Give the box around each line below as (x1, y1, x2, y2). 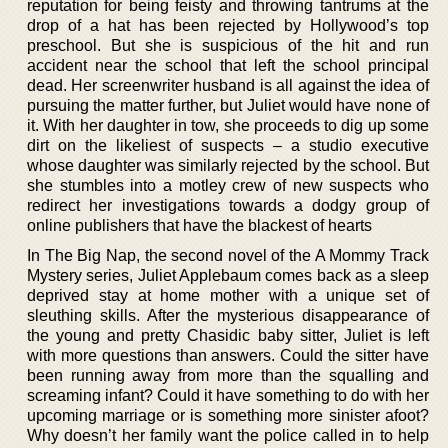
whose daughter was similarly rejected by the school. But (27, 156, 429, 174)
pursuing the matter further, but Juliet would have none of (27, 96, 429, 114)
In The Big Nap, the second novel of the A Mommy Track (27, 246, 429, 264)
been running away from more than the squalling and (27, 366, 429, 384)
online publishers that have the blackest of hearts (27, 216, 372, 234)
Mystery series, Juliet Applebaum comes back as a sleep (27, 266, 429, 284)
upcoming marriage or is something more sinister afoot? (27, 406, 429, 424)
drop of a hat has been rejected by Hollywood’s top (27, 16, 429, 34)
